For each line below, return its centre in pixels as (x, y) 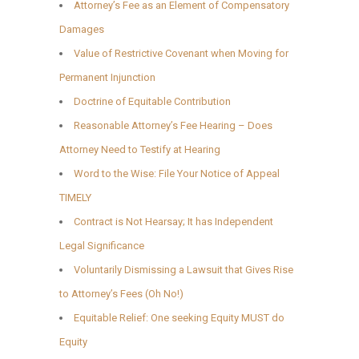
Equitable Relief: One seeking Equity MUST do (179, 317)
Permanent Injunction (107, 77)
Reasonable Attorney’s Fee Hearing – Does (173, 125)
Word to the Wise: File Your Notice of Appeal (177, 173)
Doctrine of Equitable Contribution (152, 101)
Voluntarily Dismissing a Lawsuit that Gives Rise (184, 269)
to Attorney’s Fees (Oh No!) (121, 293)
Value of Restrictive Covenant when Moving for (181, 53)
